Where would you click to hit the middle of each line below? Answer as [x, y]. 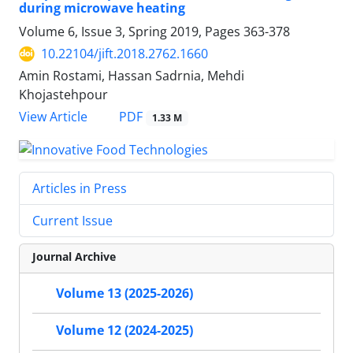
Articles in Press [80, 188]
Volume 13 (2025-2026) [124, 294]
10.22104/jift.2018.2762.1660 [124, 54]
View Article [53, 117]
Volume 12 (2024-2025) [124, 331]
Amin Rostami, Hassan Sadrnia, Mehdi [132, 76]
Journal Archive [74, 256]
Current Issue [72, 221]
